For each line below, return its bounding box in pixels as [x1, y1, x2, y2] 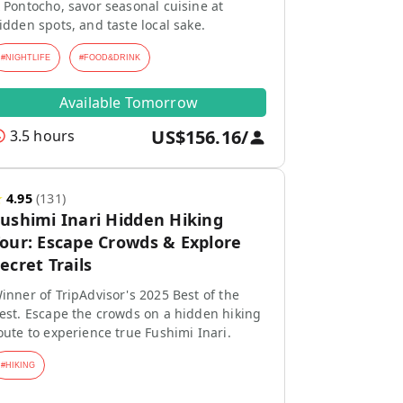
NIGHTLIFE [4, 53, 50, 62]
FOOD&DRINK [83, 53, 140, 62]
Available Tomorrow [58, 92, 199, 112]
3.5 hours [9, 126, 76, 146]
